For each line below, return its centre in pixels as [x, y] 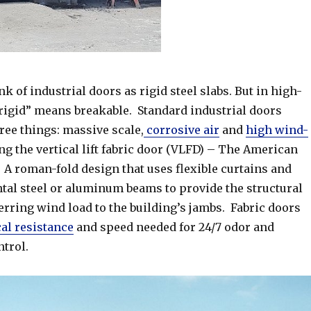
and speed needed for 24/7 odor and [174, 227]
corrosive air [181, 130]
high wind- [277, 130]
